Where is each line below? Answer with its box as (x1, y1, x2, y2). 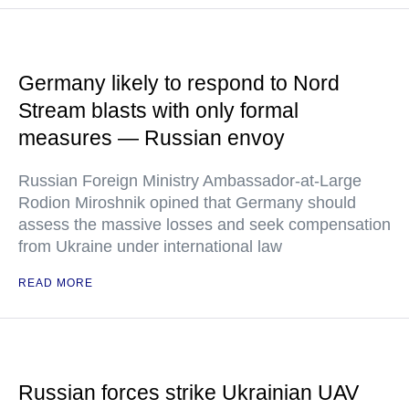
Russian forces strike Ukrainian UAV (18, 381, 359, 405)
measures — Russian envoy (18, 126, 285, 151)
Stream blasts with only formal (18, 99, 299, 123)
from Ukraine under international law (18, 237, 282, 257)
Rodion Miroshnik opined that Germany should (18, 194, 356, 213)
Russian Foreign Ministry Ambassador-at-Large (18, 172, 362, 191)
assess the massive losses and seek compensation (18, 215, 391, 235)
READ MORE (18, 277, 93, 290)
